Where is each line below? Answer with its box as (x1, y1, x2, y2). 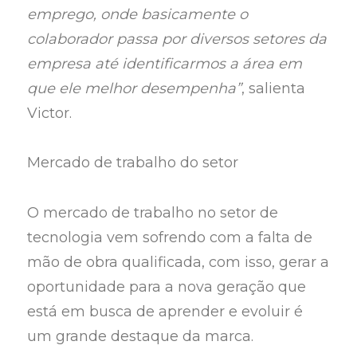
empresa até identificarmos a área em (27, 54, 303, 73)
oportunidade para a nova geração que (27, 277, 307, 296)
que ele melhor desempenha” (27, 79, 242, 97)
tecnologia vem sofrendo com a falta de (27, 228, 313, 246)
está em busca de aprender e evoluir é (27, 302, 304, 320)
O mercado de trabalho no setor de (27, 203, 279, 222)
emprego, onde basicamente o (27, 5, 249, 23)
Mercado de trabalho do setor (27, 154, 239, 172)
